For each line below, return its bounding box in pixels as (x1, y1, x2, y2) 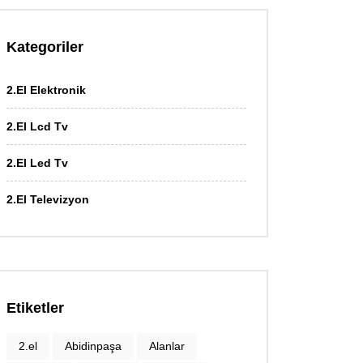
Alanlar (149, 340, 185, 352)
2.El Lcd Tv (6, 120, 68, 133)
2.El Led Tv (6, 156, 68, 169)
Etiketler (6, 300, 64, 316)
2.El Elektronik (6, 83, 86, 96)
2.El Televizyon (6, 193, 89, 206)
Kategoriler (6, 39, 83, 55)
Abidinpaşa (65, 340, 122, 352)
